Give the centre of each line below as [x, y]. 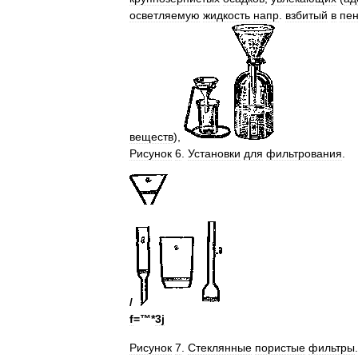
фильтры [332, 348]
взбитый [306, 15]
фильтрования [304, 153]
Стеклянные [220, 348]
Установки [214, 153]
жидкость [227, 15]
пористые [280, 348]
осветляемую [165, 15]
